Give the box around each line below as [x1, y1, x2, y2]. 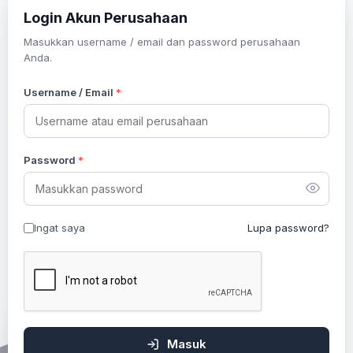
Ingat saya [34, 221, 85, 234]
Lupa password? [247, 221, 329, 234]
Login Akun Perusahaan [24, 9, 188, 26]
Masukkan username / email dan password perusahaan [24, 35, 300, 48]
